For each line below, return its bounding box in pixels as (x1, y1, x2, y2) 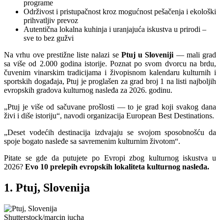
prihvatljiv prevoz (24, 16, 78, 25)
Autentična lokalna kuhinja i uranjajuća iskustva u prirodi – (24, 25, 206, 33)
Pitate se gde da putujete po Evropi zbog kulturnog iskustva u (4, 153, 216, 162)
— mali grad (173, 50, 216, 59)
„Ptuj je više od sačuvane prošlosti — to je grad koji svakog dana (4, 102, 216, 111)
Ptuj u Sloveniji (121, 50, 174, 59)
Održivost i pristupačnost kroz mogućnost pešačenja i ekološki (24, 7, 216, 16)
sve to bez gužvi (24, 33, 74, 42)
